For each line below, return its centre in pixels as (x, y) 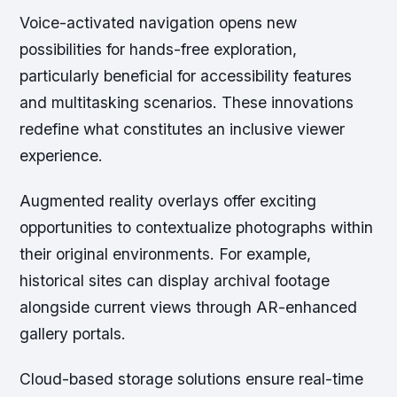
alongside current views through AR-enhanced (189, 307)
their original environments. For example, (166, 253)
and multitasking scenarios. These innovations (187, 102)
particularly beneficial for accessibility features (186, 75)
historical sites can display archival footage (175, 280)
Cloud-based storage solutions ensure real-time (192, 379)
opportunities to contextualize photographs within (197, 227)
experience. (62, 155)
